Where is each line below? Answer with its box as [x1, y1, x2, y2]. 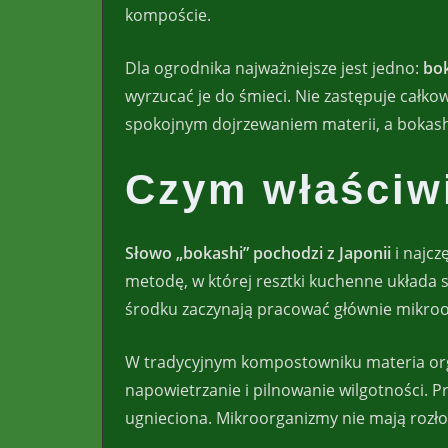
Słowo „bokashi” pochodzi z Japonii [125, 242, 391, 265]
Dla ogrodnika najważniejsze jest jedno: [125, 57, 423, 79]
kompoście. [125, 4, 211, 26]
